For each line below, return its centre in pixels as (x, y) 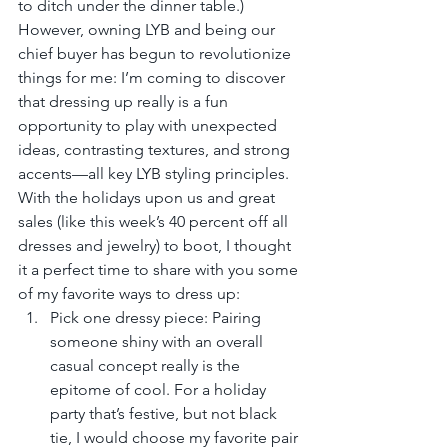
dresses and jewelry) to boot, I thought (156, 245)
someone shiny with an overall (158, 341)
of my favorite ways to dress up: (131, 293)
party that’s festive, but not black (165, 413)
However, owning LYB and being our (148, 29)
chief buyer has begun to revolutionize (156, 53)
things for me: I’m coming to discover (153, 77)
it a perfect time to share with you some (160, 269)
